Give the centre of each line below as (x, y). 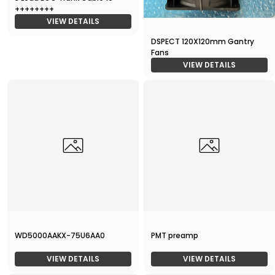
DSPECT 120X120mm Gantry (203, 42)
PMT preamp (175, 236)
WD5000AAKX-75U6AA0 (60, 236)
